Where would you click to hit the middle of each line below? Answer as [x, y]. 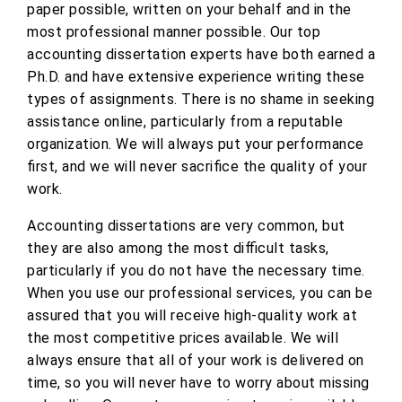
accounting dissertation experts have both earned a [201, 55]
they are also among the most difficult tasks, [178, 249]
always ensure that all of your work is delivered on [196, 361]
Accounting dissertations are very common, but [186, 226]
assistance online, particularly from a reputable [185, 122]
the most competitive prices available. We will [183, 338]
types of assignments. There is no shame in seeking [201, 100]
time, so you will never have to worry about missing [198, 383]
